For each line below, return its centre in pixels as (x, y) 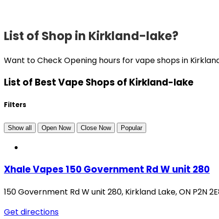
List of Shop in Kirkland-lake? (91, 36)
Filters (15, 105)
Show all (20, 128)
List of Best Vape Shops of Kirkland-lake (99, 83)
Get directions (31, 212)
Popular (131, 128)
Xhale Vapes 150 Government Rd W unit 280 (107, 170)
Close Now (96, 128)
